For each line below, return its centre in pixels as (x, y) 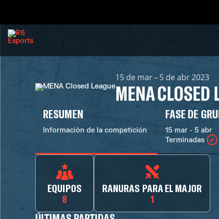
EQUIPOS (65, 188)
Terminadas (185, 140)
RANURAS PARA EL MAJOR (152, 188)
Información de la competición (95, 130)
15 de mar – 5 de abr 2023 (162, 77)
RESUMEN (64, 114)
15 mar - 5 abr (189, 130)
